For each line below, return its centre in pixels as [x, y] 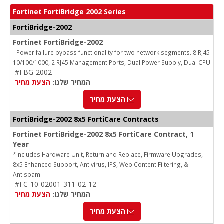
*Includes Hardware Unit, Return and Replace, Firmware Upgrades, [108, 155]
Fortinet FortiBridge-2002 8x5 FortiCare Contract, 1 [103, 134]
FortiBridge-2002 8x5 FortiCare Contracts [86, 119]
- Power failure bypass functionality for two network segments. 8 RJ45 [111, 53]
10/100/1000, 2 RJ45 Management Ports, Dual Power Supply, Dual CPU [112, 63]
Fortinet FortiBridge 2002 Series [69, 12]
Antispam [27, 175]
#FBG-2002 [33, 72]
